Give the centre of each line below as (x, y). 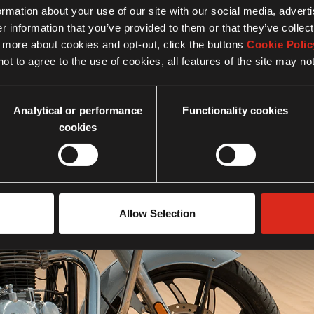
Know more (159, 238)
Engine (157, 203)
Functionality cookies (235, 110)
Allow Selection (157, 213)
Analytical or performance (78, 110)
